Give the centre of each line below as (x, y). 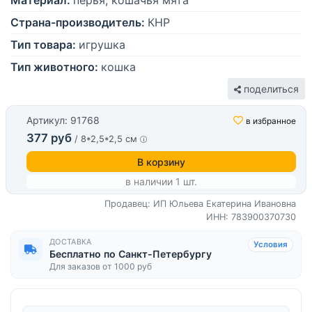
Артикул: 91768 (63, 120)
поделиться (270, 89)
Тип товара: (43, 45)
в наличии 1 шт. (161, 182)
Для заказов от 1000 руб (101, 267)
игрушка (102, 45)
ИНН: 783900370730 (251, 217)
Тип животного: (54, 67)
